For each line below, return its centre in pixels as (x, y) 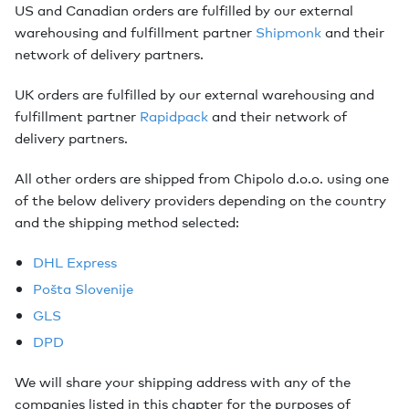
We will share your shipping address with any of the (183, 382)
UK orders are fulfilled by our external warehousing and (194, 94)
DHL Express (75, 262)
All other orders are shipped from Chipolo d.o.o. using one (202, 178)
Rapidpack (174, 116)
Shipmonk (288, 32)
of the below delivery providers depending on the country (200, 200)
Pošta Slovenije (83, 288)
